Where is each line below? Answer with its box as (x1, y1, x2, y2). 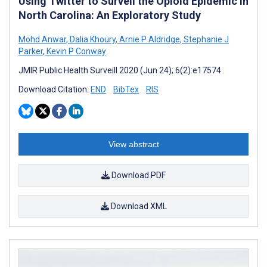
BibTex (113, 84, 139, 94)
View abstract (108, 139, 159, 149)
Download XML (108, 201, 167, 211)
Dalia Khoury (68, 34, 116, 44)
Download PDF (110, 170, 166, 180)
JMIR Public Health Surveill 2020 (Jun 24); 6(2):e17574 (18, 65, 221, 75)
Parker (18, 46, 43, 56)
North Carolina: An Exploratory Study (18, 8, 201, 21)
